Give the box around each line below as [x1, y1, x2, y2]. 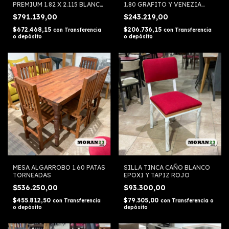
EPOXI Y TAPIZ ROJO [123, 171, 190, 179]
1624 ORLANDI [123, 8, 169, 16]
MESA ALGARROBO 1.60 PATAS [13, 164, 105, 172]
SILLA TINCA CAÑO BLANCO [123, 164, 210, 172]
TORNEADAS [13, 171, 51, 179]
